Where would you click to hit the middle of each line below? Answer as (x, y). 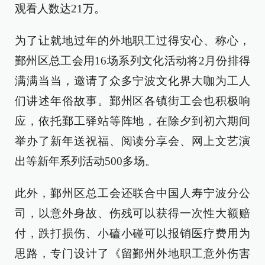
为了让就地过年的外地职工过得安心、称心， (132, 41)
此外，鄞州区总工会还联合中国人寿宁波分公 (132, 193)
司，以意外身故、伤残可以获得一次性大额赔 (132, 213)
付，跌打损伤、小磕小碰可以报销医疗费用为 (132, 233)
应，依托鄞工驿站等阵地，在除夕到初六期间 (132, 121)
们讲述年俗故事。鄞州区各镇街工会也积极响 (132, 101)
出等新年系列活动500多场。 (85, 161)
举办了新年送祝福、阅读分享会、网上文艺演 (132, 141)
